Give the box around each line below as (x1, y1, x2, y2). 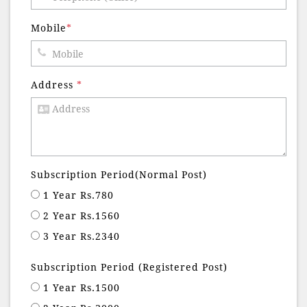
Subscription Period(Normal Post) (31, 169, 207, 181)
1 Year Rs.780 (43, 190, 114, 201)
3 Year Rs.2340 (43, 231, 120, 243)
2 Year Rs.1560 (43, 210, 120, 222)
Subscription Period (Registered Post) (31, 262, 228, 273)
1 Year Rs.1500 (43, 282, 120, 294)
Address (31, 79, 77, 91)
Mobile (31, 23, 66, 34)
